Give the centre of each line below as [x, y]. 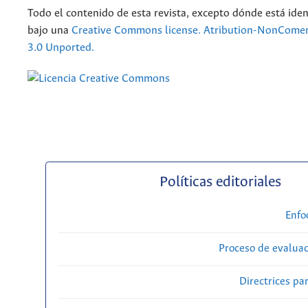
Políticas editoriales [220, 183]
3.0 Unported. [61, 48]
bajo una [49, 31]
